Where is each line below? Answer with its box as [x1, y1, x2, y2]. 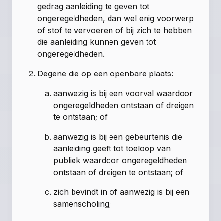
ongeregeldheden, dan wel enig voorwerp [37, 13, 194, 24]
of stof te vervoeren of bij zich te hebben [37, 25, 192, 36]
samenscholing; [53, 199, 111, 209]
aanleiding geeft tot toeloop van [53, 144, 171, 154]
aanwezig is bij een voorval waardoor [53, 88, 193, 99]
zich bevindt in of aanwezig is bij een [53, 187, 190, 197]
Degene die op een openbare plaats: [37, 69, 174, 79]
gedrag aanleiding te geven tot [37, 1, 150, 12]
